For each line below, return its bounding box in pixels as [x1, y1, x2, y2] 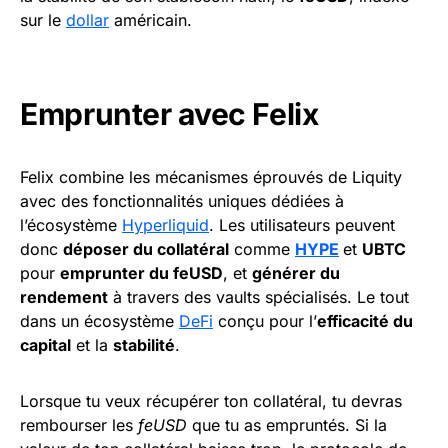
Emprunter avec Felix [20, 96, 319, 133]
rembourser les [20, 415, 138, 436]
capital [20, 335, 71, 356]
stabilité [113, 335, 175, 356]
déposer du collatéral [63, 239, 229, 260]
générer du [252, 263, 340, 284]
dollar [66, 10, 109, 31]
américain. [109, 10, 192, 31]
